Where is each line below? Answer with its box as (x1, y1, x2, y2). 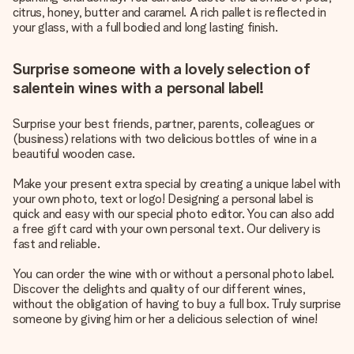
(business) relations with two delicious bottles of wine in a (13, 131, 317, 146)
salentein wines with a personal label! (13, 78, 264, 97)
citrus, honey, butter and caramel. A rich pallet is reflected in (13, 5, 326, 20)
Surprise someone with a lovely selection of (13, 59, 311, 78)
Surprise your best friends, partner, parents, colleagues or (13, 116, 315, 131)
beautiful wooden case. (13, 146, 135, 161)
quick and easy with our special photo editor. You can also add (13, 206, 335, 221)
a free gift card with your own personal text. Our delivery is (13, 221, 321, 236)
